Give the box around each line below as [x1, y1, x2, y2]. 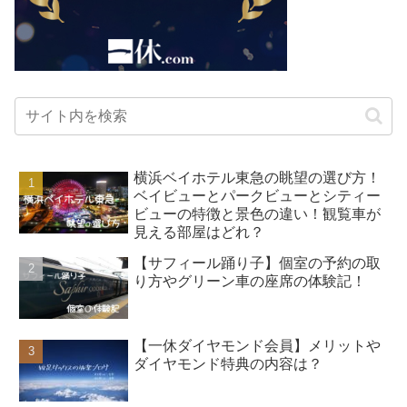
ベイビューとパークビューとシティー [134, 188, 382, 204]
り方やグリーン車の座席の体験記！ [134, 273, 367, 290]
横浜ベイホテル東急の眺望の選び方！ [134, 170, 382, 186]
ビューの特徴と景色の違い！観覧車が [134, 206, 382, 223]
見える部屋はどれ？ [134, 224, 265, 241]
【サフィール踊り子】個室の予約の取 [134, 255, 382, 272]
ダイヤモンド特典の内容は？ [134, 355, 323, 372]
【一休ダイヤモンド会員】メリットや [134, 337, 382, 353]
